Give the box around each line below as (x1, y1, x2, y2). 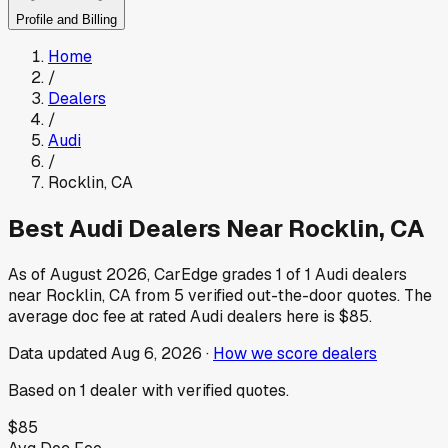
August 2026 (50, 263, 147, 285)
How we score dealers (213, 342, 377, 364)
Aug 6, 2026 (111, 342, 202, 364)
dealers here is (223, 305, 335, 327)
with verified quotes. (138, 379, 289, 401)
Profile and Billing (16, 12, 117, 28)
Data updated (8, 342, 111, 364)
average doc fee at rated (8, 305, 190, 327)
